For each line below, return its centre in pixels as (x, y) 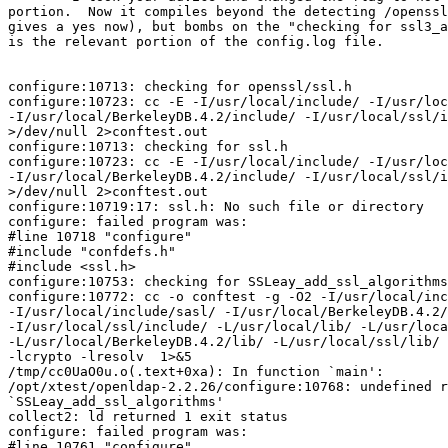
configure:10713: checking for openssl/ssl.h (180, 86)
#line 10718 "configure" (100, 236)
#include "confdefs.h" (92, 251)
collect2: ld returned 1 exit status (148, 416)
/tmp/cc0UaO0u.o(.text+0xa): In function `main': (196, 371)
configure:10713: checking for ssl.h (148, 146)
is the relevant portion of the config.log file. (196, 41)
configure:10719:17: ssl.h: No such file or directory (216, 206)
